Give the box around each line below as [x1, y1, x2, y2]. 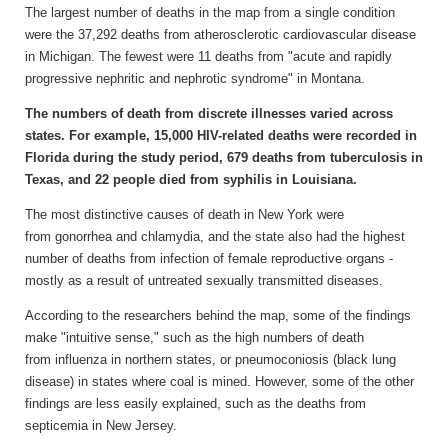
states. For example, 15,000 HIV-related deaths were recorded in [25, 127, 417, 143]
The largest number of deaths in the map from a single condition [25, 4, 395, 20]
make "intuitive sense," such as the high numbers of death [25, 329, 364, 345]
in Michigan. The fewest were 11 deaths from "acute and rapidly [25, 48, 392, 64]
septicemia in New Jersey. [25, 417, 177, 433]
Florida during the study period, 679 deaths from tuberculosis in [25, 149, 423, 165]
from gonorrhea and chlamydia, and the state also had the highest [25, 228, 405, 244]
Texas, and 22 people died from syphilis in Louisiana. [25, 171, 357, 187]
